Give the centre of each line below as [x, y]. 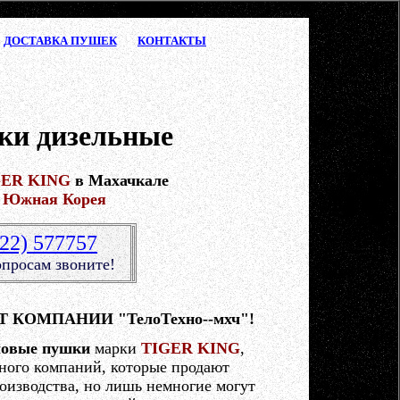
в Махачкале [119, 181]
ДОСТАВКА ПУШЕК [60, 41]
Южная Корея [54, 200]
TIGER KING [190, 348]
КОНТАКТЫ [172, 41]
